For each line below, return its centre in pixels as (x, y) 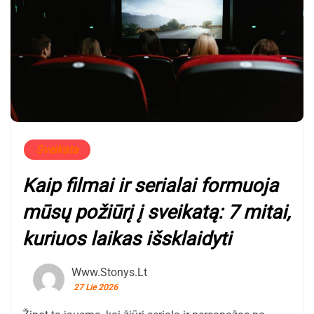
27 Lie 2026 (96, 287)
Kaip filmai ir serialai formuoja (150, 185)
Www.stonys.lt (109, 272)
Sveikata (57, 149)
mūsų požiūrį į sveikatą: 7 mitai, (156, 212)
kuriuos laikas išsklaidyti (127, 239)
